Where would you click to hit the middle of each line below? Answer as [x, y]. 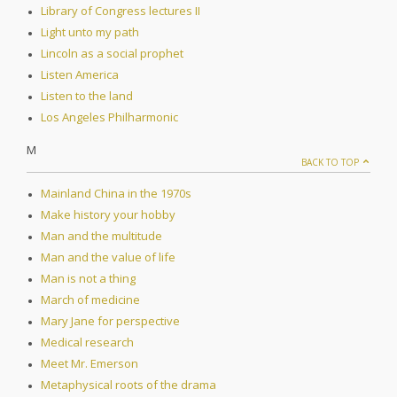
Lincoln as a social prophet [112, 54]
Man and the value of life [108, 257]
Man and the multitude [101, 236]
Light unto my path [90, 32]
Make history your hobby [108, 215]
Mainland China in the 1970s [116, 194]
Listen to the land [87, 96]
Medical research [87, 343]
